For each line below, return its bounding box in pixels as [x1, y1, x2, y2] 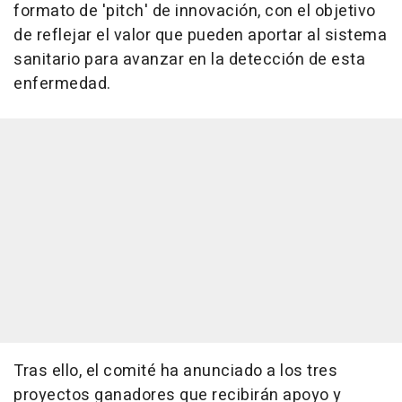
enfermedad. [13, 72, 111, 97]
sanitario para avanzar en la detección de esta [13, 48, 365, 73]
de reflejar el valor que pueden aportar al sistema [13, 23, 387, 48]
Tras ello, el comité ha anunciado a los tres [13, 359, 337, 384]
